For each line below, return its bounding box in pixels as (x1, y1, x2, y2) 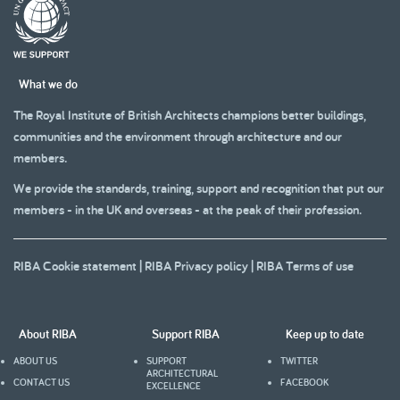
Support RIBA (152, 326, 221, 342)
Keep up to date (285, 326, 364, 342)
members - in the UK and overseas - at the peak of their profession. (13, 201, 362, 218)
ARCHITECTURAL (146, 367, 219, 379)
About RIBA (19, 326, 77, 342)
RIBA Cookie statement (13, 257, 137, 274)
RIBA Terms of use (256, 257, 354, 274)
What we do (19, 76, 78, 92)
